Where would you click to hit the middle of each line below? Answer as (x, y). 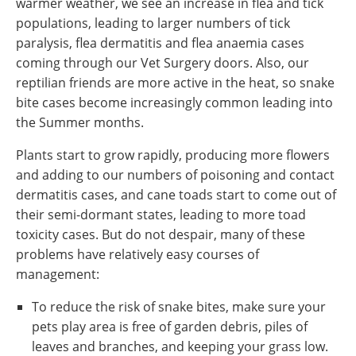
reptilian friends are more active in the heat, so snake (175, 83)
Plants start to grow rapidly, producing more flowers (173, 155)
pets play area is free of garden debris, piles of (170, 327)
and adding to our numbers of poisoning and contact (175, 175)
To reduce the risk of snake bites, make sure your (179, 307)
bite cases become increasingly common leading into (174, 103)
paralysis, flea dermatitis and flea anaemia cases (160, 43)
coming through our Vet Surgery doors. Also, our (163, 63)
